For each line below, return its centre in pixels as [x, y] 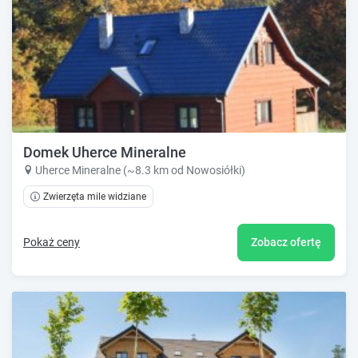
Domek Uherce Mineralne [105, 153]
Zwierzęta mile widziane [95, 197]
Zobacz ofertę [286, 242]
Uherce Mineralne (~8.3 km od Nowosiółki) [140, 171]
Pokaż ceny [52, 242]
